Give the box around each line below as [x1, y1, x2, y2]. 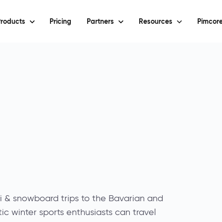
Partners [86, 17, 114, 26]
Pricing [50, 17, 72, 26]
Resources [138, 17, 172, 26]
